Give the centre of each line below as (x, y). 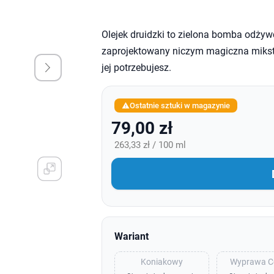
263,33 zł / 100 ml (150, 145)
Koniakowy (161, 262)
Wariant (131, 236)
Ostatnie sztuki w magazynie (180, 106)
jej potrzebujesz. (136, 68)
